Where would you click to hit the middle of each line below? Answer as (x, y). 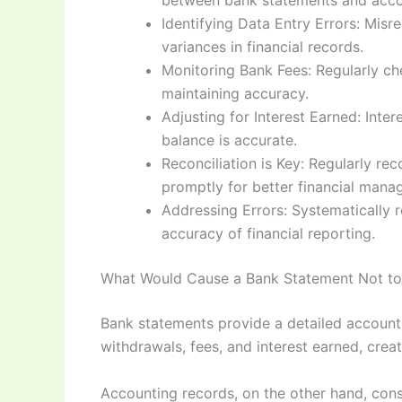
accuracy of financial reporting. (268, 234)
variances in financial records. (262, 47)
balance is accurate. (229, 140)
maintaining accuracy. (235, 94)
